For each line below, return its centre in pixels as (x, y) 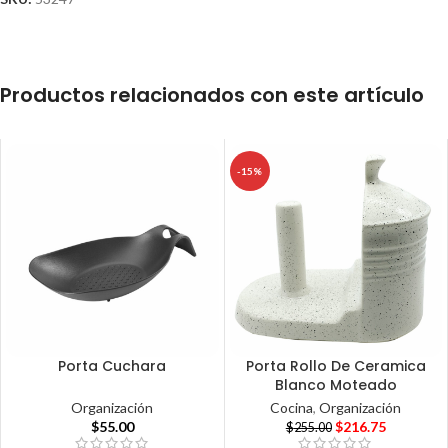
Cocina (292, 408)
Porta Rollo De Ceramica (335, 365)
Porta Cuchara (112, 365)
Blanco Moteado (335, 384)
